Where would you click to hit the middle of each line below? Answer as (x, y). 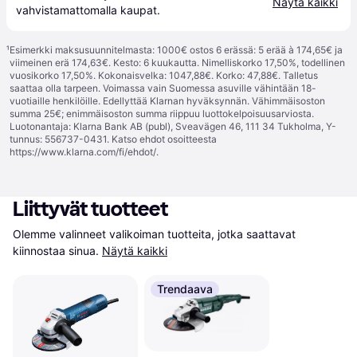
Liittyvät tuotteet (90, 209)
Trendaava (184, 289)
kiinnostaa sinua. (56, 251)
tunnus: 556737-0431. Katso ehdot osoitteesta (113, 139)
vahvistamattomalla (68, 10)
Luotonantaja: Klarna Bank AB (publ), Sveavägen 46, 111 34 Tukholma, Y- (173, 126)
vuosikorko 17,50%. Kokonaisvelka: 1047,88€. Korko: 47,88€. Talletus (164, 75)
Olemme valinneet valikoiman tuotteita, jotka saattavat (154, 234)
